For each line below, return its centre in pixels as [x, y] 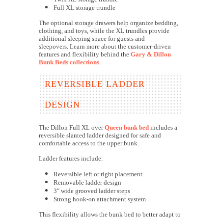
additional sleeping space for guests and [92, 39]
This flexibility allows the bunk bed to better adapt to [110, 215]
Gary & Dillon [151, 55]
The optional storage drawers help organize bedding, [109, 23]
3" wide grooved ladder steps [92, 191]
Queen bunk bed [127, 128]
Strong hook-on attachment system [100, 199]
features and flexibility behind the [85, 55]
